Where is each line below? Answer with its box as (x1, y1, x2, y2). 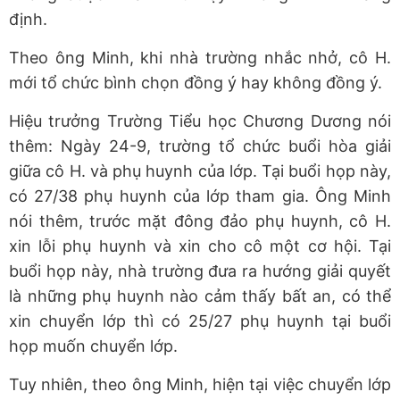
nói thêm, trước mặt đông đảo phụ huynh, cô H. (9, 212, 391, 231)
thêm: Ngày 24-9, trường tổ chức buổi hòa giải (9, 137, 391, 156)
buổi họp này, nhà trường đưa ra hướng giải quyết (9, 262, 391, 281)
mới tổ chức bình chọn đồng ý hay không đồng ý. (9, 73, 382, 93)
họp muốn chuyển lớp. (9, 337, 178, 356)
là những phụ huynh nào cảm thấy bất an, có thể (9, 287, 391, 306)
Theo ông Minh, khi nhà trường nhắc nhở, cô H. (9, 48, 391, 68)
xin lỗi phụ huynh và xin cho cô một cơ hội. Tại (9, 237, 391, 256)
